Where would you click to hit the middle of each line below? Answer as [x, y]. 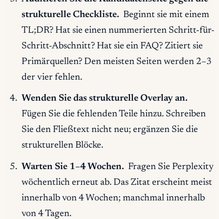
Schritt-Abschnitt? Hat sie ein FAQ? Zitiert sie [112, 46]
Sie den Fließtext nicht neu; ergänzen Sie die [109, 130]
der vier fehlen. [52, 77]
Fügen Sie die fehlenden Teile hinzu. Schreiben [113, 114]
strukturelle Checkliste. [70, 15]
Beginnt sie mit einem [165, 15]
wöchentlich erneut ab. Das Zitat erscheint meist [117, 182]
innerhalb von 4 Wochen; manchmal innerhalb [113, 198]
